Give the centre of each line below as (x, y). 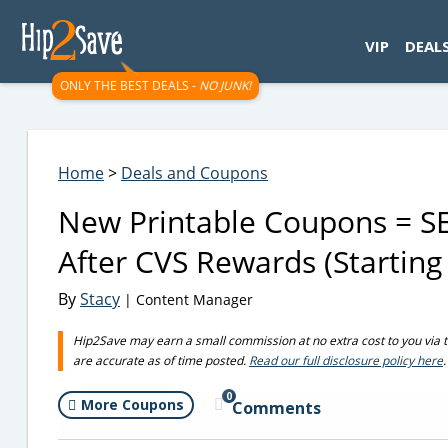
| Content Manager (186, 299)
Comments (276, 408)
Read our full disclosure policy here (346, 360)
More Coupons (132, 404)
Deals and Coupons (194, 173)
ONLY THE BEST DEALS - (129, 85)
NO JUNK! (225, 85)
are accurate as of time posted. (161, 360)
